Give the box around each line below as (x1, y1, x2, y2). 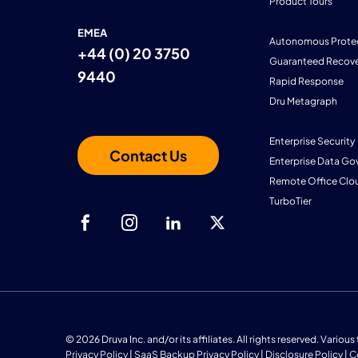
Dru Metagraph (269, 95, 337, 107)
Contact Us (109, 145, 187, 165)
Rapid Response (269, 75, 344, 87)
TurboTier (269, 195, 312, 207)
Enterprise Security (269, 135, 355, 147)
